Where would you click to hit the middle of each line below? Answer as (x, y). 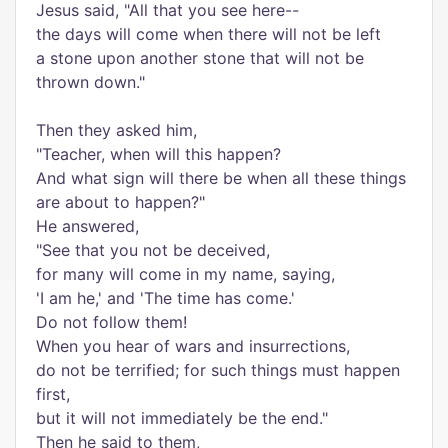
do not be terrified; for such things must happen (218, 370)
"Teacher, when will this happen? (158, 154)
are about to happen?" (120, 202)
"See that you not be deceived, (153, 250)
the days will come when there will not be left (208, 34)
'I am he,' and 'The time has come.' (165, 298)
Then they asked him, (116, 130)
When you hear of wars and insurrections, (193, 346)
